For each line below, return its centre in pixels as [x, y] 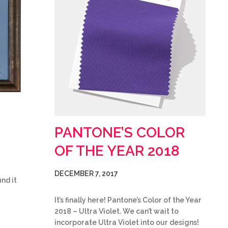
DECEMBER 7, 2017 [86, 174]
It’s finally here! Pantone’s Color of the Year [128, 200]
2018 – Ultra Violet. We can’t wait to [117, 211]
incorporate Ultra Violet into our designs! [127, 222]
